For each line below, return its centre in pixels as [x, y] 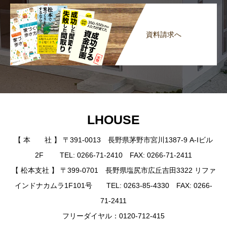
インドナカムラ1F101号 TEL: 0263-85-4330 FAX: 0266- [113, 185]
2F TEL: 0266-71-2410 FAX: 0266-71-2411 [113, 155]
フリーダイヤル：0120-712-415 [113, 216]
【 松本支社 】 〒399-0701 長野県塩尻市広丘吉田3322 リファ [113, 170]
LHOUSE [113, 120]
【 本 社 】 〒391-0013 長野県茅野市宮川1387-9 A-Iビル [113, 140]
